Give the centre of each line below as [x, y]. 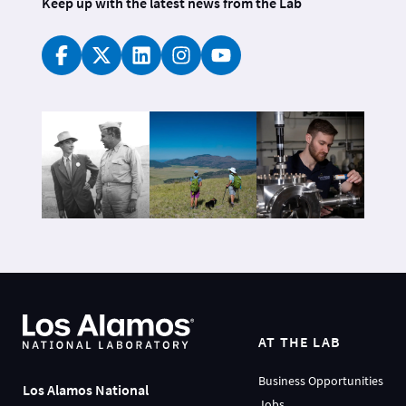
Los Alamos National [86, 390]
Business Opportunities [321, 381]
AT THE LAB [300, 342]
